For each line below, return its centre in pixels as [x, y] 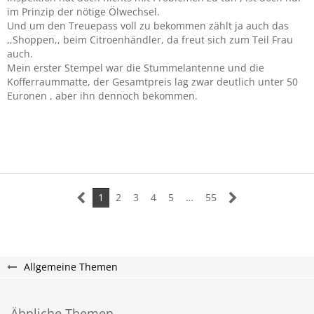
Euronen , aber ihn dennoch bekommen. [102, 96]
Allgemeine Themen [71, 267]
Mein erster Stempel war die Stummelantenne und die [136, 68]
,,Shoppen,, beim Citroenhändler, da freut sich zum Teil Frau [150, 40]
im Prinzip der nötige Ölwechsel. [83, 12]
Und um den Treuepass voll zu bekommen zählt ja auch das [148, 26]
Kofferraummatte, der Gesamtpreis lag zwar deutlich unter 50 [152, 82]
